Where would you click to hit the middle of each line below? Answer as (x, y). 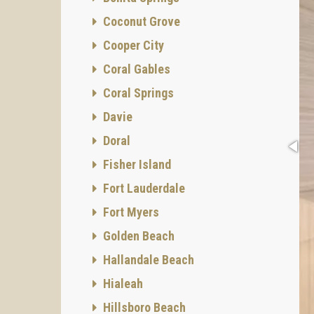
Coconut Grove (140, 21)
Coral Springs (137, 93)
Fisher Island (136, 164)
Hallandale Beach (147, 260)
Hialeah (122, 284)
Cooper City (132, 45)
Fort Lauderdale (143, 188)
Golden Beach (137, 236)
